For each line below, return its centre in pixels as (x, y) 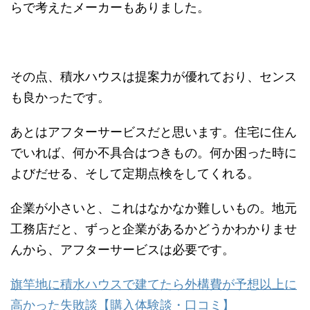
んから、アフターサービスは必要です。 (122, 250)
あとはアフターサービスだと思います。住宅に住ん (154, 132)
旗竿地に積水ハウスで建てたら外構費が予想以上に (154, 284)
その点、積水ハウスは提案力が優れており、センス (154, 77)
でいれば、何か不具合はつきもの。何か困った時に (154, 153)
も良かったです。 (60, 98)
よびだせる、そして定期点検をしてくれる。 (135, 174)
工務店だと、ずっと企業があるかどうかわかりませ (154, 229)
